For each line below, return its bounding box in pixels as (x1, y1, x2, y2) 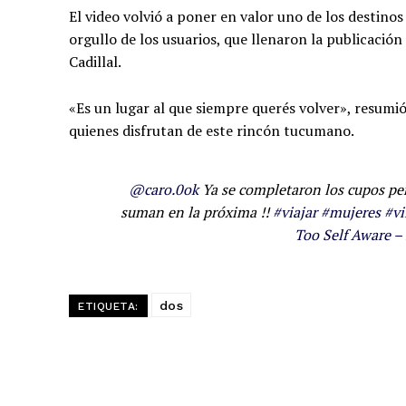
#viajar (272, 201, 317, 222)
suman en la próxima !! (120, 201, 273, 222)
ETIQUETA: (78, 299, 139, 313)
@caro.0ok (129, 179, 199, 199)
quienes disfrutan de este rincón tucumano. (69, 120, 354, 140)
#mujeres (320, 201, 381, 222)
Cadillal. (69, 51, 121, 72)
